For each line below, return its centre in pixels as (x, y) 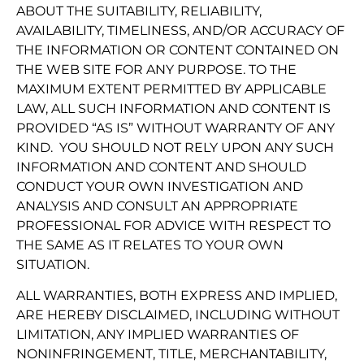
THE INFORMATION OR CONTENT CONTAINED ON (178, 50)
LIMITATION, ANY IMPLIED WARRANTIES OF (158, 335)
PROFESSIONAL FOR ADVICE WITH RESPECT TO (173, 226)
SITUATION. (53, 265)
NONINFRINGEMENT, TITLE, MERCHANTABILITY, (171, 354)
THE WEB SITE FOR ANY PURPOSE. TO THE (156, 70)
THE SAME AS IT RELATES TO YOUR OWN (150, 245)
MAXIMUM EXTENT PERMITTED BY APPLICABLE (171, 89)
